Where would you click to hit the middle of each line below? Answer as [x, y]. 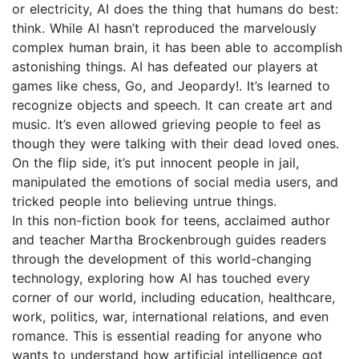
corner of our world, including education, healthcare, [173, 298]
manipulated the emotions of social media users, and [175, 182]
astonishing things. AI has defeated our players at [165, 67]
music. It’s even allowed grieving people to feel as [166, 125]
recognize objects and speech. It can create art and [172, 105]
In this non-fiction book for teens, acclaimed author [171, 221]
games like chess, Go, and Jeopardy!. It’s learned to [171, 86]
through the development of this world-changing [162, 259]
